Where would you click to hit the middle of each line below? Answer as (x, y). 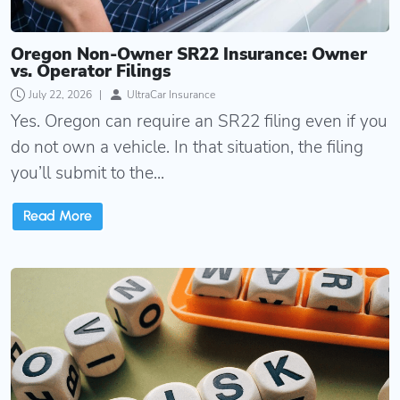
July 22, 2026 (60, 94)
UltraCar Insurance (171, 94)
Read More (58, 216)
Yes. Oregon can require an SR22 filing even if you (199, 121)
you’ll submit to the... (87, 173)
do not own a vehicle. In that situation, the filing (187, 147)
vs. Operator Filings (91, 71)
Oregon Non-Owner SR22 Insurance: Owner (189, 54)
